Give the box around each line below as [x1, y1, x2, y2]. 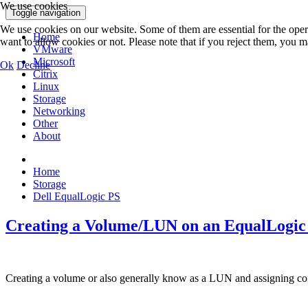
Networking [33, 105, 85, 117]
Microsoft [33, 56, 75, 67]
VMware [33, 43, 72, 55]
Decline [16, 59, 50, 71]
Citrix [33, 68, 58, 80]
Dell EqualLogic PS [33, 190, 120, 202]
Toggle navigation [11, 8, 80, 18]
